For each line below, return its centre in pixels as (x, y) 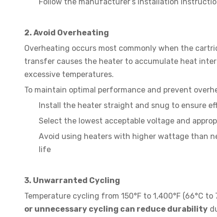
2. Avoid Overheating (67, 33)
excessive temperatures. (69, 74)
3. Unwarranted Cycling (72, 180)
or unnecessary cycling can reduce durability (116, 209)
